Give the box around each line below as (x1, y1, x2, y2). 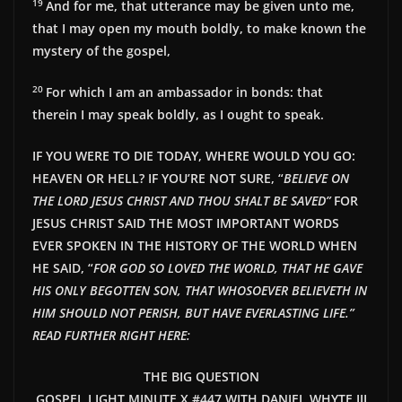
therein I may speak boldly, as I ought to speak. (32, 106, 324, 124)
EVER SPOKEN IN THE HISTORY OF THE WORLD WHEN (32, 237, 357, 255)
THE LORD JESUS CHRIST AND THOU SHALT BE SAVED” (32, 192, 330, 210)
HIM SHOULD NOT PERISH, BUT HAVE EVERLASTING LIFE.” (32, 304, 354, 322)
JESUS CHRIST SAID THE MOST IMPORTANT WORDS (32, 214, 339, 232)
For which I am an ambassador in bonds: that (46, 83, 323, 101)
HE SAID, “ (32, 259, 93, 277)
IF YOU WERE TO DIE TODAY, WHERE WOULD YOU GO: (32, 147, 355, 165)
